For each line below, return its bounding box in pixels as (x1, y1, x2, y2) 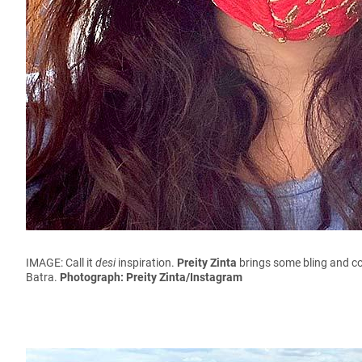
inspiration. (116, 256, 177, 269)
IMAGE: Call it (26, 256, 95, 269)
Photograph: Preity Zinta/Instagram (60, 271, 242, 284)
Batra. (26, 271, 60, 284)
